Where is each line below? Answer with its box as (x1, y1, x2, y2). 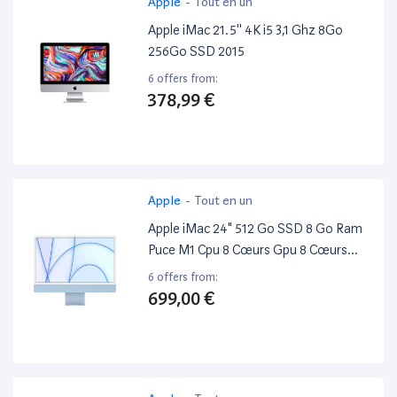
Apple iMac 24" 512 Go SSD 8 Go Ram (148, 221, 363, 237)
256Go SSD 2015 (148, 43, 245, 60)
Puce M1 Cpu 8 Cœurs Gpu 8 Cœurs (148, 242, 348, 259)
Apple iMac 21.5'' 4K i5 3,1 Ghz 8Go (148, 22, 344, 39)
